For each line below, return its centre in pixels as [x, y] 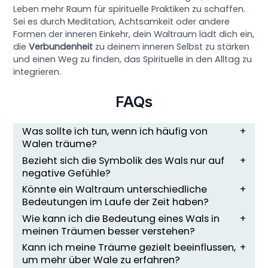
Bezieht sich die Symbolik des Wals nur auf [124, 160]
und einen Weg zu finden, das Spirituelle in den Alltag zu [133, 59]
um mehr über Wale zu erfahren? [101, 260]
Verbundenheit [61, 46]
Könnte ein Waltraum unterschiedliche [115, 190]
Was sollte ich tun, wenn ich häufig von [115, 132]
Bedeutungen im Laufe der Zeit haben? [116, 202]
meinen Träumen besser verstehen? [109, 231]
